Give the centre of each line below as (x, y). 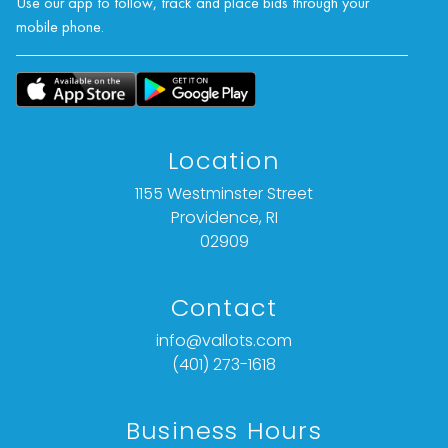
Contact (224, 308)
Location (224, 161)
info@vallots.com (224, 341)
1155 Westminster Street (224, 194)
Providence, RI (224, 218)
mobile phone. (60, 27)
